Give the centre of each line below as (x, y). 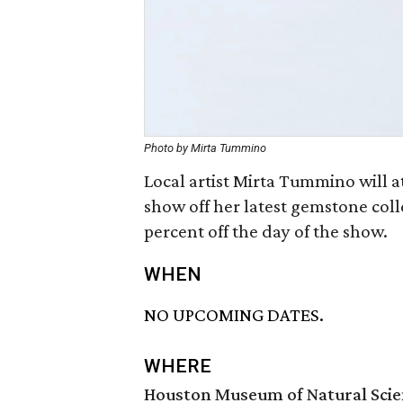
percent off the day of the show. (266, 231)
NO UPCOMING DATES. (234, 315)
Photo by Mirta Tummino (205, 148)
